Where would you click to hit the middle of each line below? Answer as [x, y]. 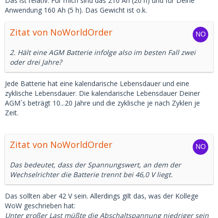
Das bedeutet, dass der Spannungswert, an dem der [95, 165]
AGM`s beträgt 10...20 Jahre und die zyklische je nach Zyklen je [102, 103]
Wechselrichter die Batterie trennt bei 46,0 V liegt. [91, 174]
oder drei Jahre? [36, 62]
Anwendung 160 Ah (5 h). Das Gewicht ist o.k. [76, 10]
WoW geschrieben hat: [40, 206]
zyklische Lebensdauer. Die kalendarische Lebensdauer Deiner [102, 93]
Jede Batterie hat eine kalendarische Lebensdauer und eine [97, 83]
